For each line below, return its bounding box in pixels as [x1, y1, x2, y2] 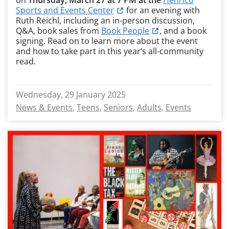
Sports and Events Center [16, 5, 114, 16]
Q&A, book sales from [16, 25, 101, 36]
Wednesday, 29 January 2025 [16, 89, 126, 100]
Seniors [104, 102, 133, 113]
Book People [101, 25, 149, 36]
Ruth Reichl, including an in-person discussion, [16, 15, 195, 26]
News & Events [16, 102, 73, 113]
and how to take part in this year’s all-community [16, 45, 203, 57]
